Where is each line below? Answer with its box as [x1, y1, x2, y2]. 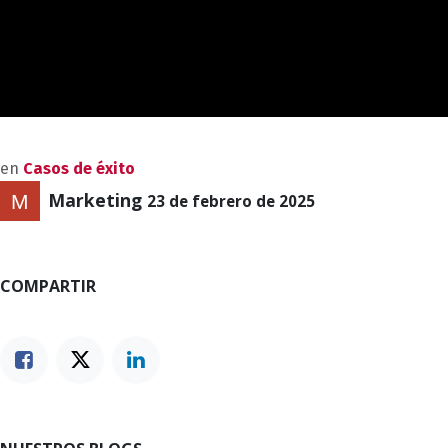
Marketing [48, 188, 142, 213]
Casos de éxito [23, 158, 135, 178]
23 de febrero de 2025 [147, 191, 315, 212]
